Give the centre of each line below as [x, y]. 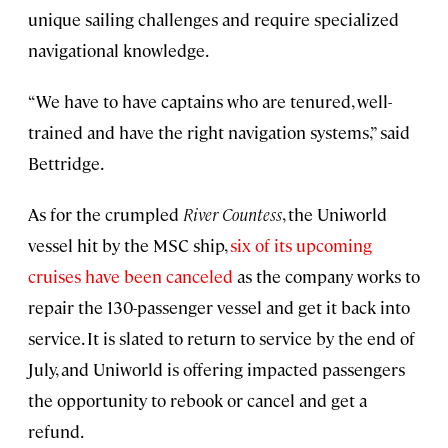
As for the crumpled [105, 213]
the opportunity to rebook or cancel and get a [197, 399]
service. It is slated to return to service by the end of [221, 337]
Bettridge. [66, 162]
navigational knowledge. [118, 49]
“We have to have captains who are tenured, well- [210, 100]
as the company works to [326, 275]
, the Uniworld [334, 213]
